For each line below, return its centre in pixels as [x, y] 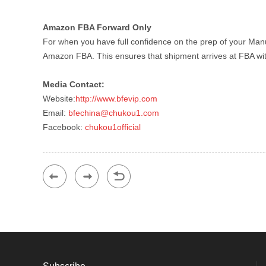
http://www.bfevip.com [116, 99]
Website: [59, 99]
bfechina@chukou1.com [114, 113]
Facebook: [64, 127]
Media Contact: [74, 84]
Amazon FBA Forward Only [97, 27]
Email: [56, 113]
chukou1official [113, 127]
